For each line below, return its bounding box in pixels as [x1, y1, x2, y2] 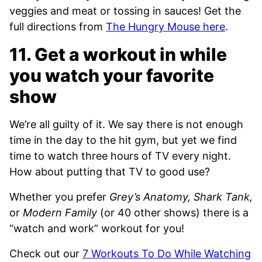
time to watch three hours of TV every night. [9, 150, 231, 163]
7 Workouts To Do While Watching [82, 247, 251, 260]
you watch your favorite [9, 65, 214, 87]
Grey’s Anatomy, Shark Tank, [109, 191, 253, 204]
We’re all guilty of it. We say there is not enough [9, 118, 243, 131]
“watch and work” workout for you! [9, 222, 184, 235]
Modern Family [23, 206, 100, 219]
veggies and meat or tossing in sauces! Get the [9, 5, 241, 18]
